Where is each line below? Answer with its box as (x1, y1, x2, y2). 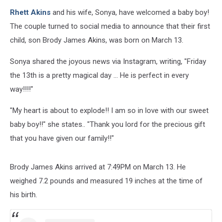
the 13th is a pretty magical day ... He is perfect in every (10, 71, 189, 80)
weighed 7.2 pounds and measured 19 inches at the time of (10, 176, 203, 186)
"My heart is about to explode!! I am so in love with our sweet (10, 106, 209, 115)
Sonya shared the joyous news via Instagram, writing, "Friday (10, 57, 206, 66)
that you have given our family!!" (10, 134, 114, 143)
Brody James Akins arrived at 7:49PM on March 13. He (10, 163, 186, 172)
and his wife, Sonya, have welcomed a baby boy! (51, 8, 209, 17)
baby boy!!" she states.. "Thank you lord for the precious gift (10, 120, 205, 129)
